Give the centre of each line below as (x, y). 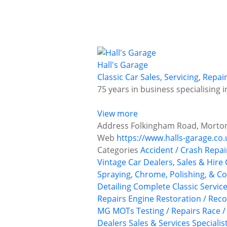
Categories (118, 150)
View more (118, 114)
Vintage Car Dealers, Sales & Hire (160, 162)
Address (113, 126)
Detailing (114, 187)
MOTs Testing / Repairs (156, 211)
